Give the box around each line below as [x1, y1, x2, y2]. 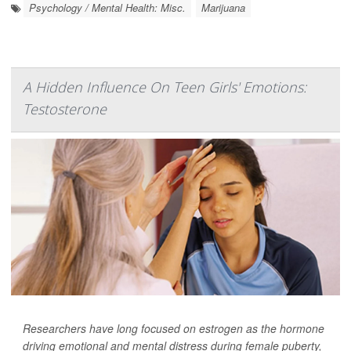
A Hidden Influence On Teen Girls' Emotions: [23, 77, 306, 96]
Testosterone [23, 99, 107, 118]
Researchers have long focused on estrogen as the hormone [23, 320, 324, 336]
